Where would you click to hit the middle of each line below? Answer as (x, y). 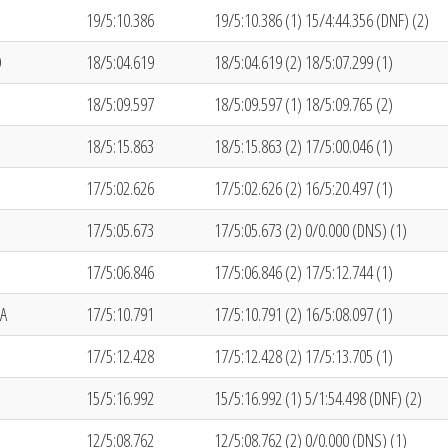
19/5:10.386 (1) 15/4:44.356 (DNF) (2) (321, 20)
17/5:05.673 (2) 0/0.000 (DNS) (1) (310, 230)
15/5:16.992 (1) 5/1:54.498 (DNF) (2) (318, 398)
